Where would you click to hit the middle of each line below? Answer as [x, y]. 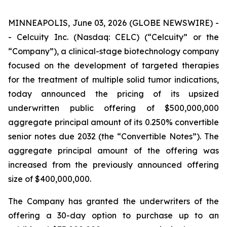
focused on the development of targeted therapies [113, 65]
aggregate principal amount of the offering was [113, 150]
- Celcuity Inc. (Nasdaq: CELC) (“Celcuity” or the [113, 37]
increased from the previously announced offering [113, 165]
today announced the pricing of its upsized [113, 94]
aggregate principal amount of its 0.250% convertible [113, 122]
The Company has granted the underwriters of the [113, 201]
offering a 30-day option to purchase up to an [113, 215]
